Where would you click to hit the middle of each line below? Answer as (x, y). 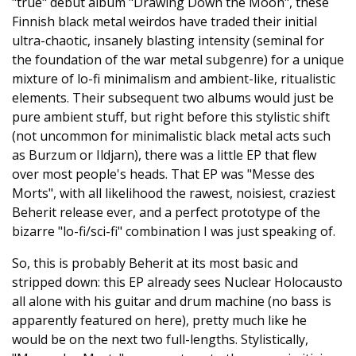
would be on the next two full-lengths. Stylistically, (160, 339)
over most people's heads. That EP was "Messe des (163, 174)
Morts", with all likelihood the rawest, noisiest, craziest (174, 193)
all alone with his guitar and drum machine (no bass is (172, 301)
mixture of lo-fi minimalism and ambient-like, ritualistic (174, 79)
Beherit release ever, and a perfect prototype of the (166, 212)
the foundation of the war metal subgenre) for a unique (178, 60)
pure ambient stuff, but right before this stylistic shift (171, 117)
